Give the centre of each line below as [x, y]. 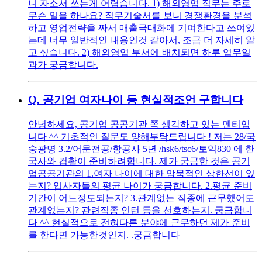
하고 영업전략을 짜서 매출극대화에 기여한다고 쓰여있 [142, 27]
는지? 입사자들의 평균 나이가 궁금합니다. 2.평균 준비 [140, 185]
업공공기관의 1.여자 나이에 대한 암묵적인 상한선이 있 [142, 173]
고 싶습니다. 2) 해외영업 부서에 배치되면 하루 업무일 [139, 52]
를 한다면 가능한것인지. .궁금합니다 [104, 235]
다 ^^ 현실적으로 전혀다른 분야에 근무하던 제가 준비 [139, 222]
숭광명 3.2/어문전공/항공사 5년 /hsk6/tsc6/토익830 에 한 [141, 149]
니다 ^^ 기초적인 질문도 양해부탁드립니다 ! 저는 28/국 [142, 136]
